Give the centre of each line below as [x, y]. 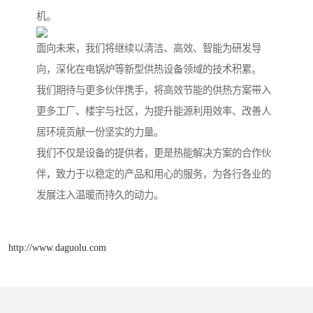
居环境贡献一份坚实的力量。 [100, 132]
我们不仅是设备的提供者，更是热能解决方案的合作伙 [154, 153]
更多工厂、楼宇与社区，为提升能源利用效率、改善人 [154, 111]
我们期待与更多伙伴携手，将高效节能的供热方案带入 [154, 90]
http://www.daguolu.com [57, 247]
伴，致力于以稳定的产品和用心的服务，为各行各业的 [154, 174]
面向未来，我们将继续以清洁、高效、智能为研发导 [149, 49]
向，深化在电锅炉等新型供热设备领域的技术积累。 [149, 70]
